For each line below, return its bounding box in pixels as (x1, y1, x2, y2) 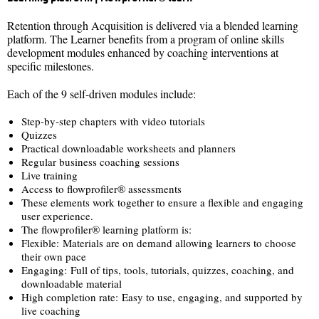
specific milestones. (7, 58, 94, 73)
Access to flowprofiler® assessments (21, 181, 182, 196)
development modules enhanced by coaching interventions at (7, 44, 278, 60)
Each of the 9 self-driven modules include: (7, 85, 196, 101)
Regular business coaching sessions (21, 154, 179, 169)
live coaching (21, 303, 80, 318)
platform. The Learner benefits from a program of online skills (7, 31, 284, 46)
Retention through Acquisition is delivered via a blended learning (7, 17, 298, 33)
